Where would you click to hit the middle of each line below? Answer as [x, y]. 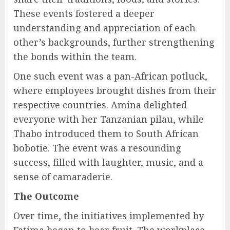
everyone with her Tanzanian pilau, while [109, 119]
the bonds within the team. [75, 56]
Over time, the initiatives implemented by [109, 215]
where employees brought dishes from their [115, 90]
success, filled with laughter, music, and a [108, 162]
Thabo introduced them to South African [106, 133]
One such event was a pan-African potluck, [110, 76]
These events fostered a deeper [84, 13]
